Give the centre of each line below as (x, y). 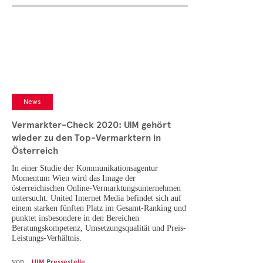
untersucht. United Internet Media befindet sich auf (97, 198)
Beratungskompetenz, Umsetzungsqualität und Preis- (99, 228)
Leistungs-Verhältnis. (47, 238)
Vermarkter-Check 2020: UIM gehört (91, 125)
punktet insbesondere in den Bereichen (75, 218)
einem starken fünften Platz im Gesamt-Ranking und (99, 208)
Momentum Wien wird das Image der (74, 178)
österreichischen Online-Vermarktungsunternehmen (96, 188)
